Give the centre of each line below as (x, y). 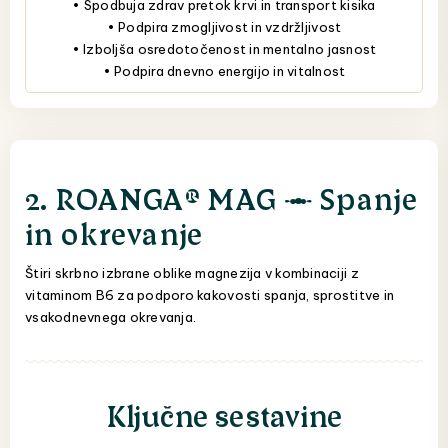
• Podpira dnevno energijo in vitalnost (224, 70)
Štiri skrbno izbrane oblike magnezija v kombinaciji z (192, 272)
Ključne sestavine (224, 414)
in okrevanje (114, 231)
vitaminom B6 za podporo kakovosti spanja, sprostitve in (210, 294)
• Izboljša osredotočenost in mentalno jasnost (224, 48)
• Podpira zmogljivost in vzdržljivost (224, 26)
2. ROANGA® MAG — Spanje (222, 196)
